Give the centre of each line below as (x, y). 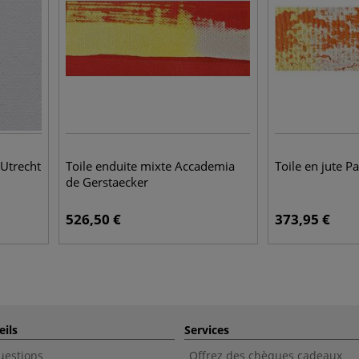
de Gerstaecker (107, 182)
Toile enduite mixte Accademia (151, 166)
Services (207, 330)
